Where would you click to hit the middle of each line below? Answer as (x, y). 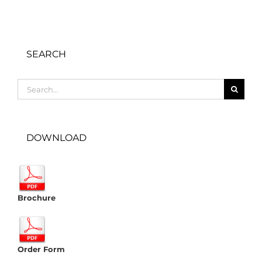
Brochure (37, 197)
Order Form (41, 249)
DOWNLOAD (56, 138)
